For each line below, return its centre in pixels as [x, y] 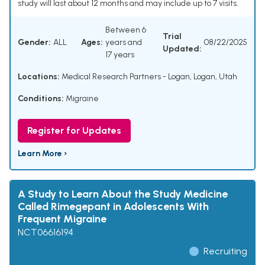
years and [124, 43]
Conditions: [41, 99]
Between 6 [126, 30]
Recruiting [225, 251]
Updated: [182, 49]
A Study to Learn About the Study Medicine [123, 194]
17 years [120, 55]
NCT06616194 [46, 232]
